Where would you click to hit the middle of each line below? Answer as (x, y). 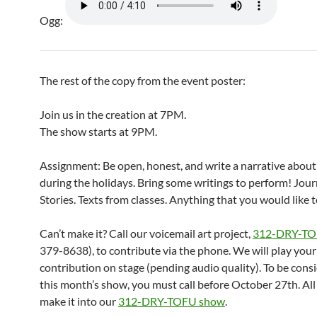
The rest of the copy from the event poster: (143, 80)
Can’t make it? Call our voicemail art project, (146, 233)
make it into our (79, 301)
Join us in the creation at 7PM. (113, 114)
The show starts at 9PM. (98, 131)
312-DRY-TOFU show (172, 301)
